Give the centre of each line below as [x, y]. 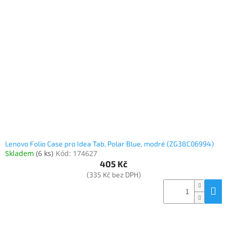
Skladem [21, 154]
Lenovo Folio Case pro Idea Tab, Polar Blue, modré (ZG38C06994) [109, 144]
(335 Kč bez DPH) [113, 175]
